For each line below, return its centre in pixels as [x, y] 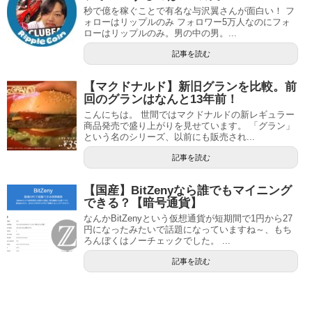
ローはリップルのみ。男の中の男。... [160, 33]
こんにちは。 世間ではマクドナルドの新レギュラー [189, 114]
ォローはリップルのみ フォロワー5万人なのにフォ [187, 22]
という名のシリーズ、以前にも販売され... [169, 136]
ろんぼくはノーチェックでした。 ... [157, 240]
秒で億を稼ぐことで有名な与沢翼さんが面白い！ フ [189, 10]
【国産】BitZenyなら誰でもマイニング [188, 190]
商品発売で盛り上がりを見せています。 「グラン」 [189, 125]
